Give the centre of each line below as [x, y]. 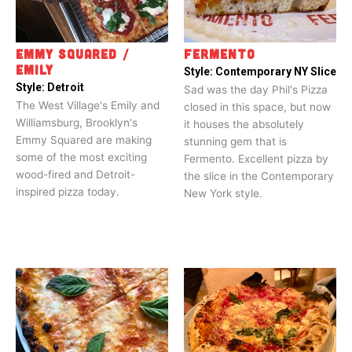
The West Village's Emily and [88, 106]
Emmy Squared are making [84, 140]
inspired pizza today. [68, 192]
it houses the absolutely [244, 125]
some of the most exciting [81, 158]
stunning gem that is [235, 142]
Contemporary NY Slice [276, 72]
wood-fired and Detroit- [75, 175]
